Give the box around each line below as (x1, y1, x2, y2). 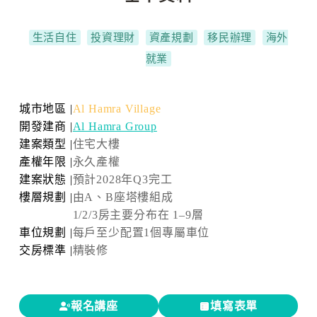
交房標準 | (18, 244, 73, 256)
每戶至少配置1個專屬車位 (72, 226, 210, 238)
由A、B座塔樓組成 (72, 191, 173, 203)
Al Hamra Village (72, 103, 161, 115)
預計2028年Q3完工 (72, 173, 173, 185)
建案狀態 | (18, 173, 73, 185)
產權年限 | (18, 156, 73, 168)
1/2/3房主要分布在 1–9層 (72, 209, 204, 221)
